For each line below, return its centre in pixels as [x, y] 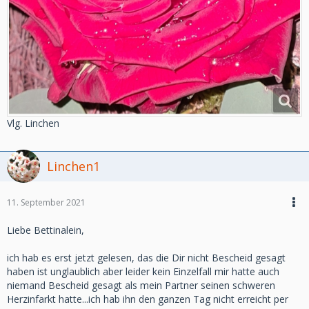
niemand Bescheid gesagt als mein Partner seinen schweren [141, 285]
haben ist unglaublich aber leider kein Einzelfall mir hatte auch [143, 271]
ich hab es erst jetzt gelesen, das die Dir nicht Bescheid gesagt [146, 257]
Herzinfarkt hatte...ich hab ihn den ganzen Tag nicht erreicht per [148, 299]
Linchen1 [73, 166]
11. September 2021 [46, 202]
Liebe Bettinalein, [46, 230]
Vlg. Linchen [33, 123]
